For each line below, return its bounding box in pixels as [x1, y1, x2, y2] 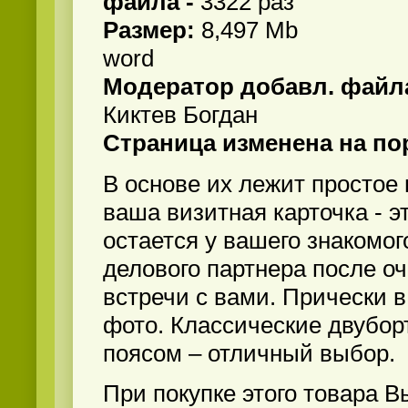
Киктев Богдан [103, 101, 258, 129]
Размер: [103, 16, 201, 45]
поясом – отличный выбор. [103, 339, 395, 367]
